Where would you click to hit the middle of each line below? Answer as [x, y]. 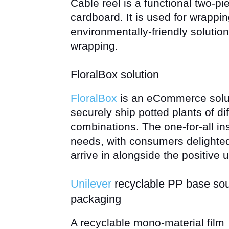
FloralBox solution [115, 74]
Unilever [91, 184]
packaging [96, 199]
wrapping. [94, 46]
